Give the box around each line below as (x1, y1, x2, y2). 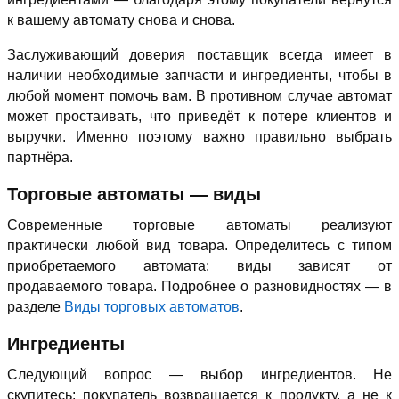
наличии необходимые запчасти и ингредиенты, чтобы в (7, 68, 392, 84)
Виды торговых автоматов (64, 299, 240, 315)
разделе (7, 299, 64, 315)
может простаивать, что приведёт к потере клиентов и (7, 109, 392, 125)
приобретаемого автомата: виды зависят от (7, 258, 392, 274)
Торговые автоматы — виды (7, 184, 261, 205)
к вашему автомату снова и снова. (7, 12, 235, 28)
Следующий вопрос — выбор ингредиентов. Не (7, 367, 392, 383)
